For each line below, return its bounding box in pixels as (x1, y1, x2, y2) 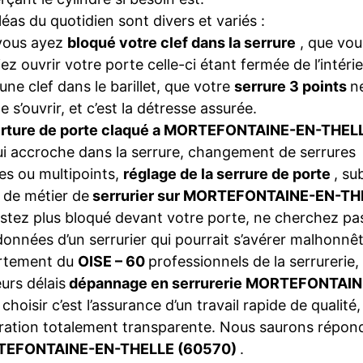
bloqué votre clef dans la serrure (67, 34, 296, 51)
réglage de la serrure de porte (123, 165, 334, 182)
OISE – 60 (78, 253, 148, 270)
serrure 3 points (234, 78, 350, 95)
